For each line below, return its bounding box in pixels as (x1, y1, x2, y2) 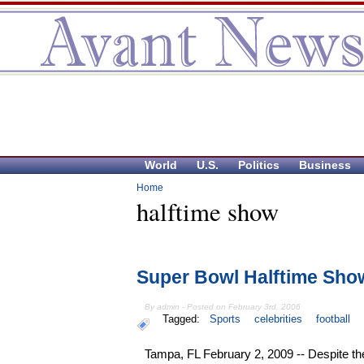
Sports (210, 313, 241, 326)
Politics (238, 158, 279, 171)
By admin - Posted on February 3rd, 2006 (145, 302, 301, 312)
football (316, 313, 351, 326)
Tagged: (162, 313, 206, 326)
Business (299, 158, 351, 171)
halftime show (136, 194, 279, 228)
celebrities (254, 313, 303, 326)
